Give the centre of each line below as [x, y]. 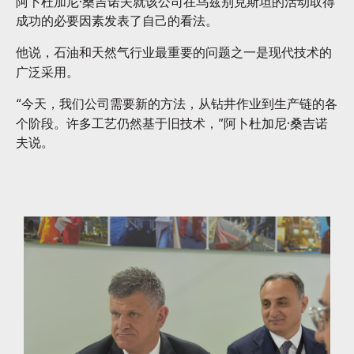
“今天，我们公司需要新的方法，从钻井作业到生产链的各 [177, 104]
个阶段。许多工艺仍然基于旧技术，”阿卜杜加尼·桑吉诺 [172, 124]
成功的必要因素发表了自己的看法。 [117, 21]
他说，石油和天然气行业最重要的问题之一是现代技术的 [174, 53]
